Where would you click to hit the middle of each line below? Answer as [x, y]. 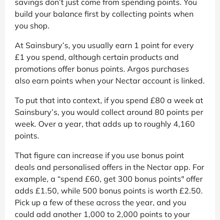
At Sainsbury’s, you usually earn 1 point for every [104, 45]
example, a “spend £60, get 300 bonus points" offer [109, 179]
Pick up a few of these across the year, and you [100, 203]
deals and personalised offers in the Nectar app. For [110, 167]
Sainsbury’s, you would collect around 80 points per [109, 112]
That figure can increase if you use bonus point [99, 155]
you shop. [32, 26]
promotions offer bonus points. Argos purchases [102, 69]
